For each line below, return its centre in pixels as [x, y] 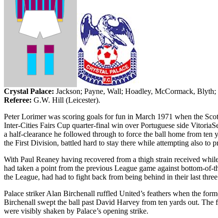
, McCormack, [174, 91]
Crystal [16, 91]
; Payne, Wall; [103, 91]
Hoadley [138, 91]
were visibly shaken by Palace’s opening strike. [76, 211]
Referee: [19, 100]
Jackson [68, 91]
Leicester [82, 100]
